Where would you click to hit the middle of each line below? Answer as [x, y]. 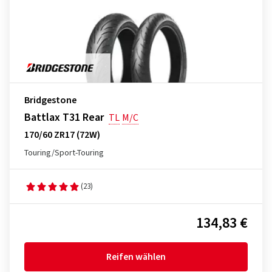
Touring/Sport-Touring [64, 153]
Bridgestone [50, 100]
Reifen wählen [136, 257]
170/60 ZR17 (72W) [62, 135]
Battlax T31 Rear [64, 117]
